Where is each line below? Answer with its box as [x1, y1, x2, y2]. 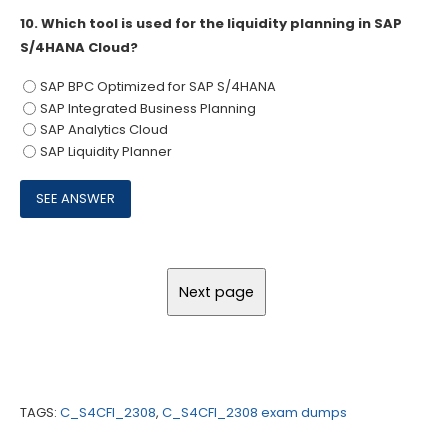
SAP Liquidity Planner [39, 142, 172, 162]
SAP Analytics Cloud [39, 120, 168, 140]
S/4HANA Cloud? [20, 37, 138, 57]
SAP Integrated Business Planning [39, 98, 256, 118]
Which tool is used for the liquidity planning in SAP [41, 13, 402, 33]
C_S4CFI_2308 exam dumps [162, 403, 347, 423]
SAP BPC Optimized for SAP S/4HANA [39, 76, 276, 96]
